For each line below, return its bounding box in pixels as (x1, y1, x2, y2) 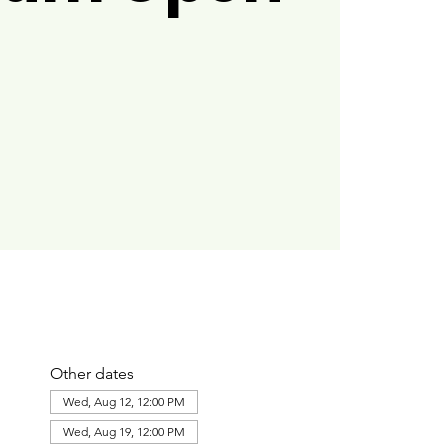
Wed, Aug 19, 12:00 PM (62, 423, 185, 439)
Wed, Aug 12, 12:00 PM (62, 393, 185, 409)
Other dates (49, 363, 134, 383)
